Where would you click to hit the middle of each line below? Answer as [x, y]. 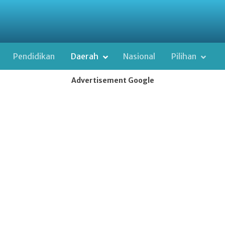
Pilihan [185, 57]
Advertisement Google [113, 80]
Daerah [85, 57]
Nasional [139, 57]
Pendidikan [34, 57]
